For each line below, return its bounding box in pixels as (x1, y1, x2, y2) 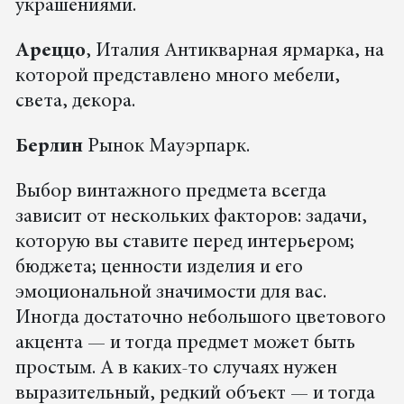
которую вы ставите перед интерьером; (14, 233, 354, 253)
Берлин (14, 137, 83, 158)
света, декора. (14, 92, 135, 113)
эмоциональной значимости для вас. (14, 283, 326, 304)
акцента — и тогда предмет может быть (14, 334, 355, 354)
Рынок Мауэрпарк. (82, 137, 250, 158)
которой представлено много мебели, (14, 67, 340, 87)
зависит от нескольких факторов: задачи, (14, 207, 367, 228)
